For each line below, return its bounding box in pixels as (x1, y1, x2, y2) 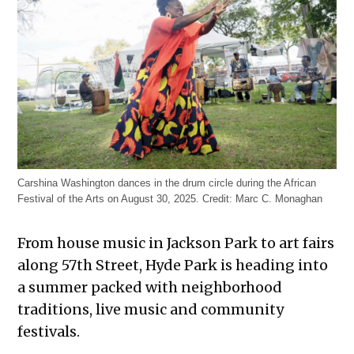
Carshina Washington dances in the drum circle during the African (17, 178, 317, 190)
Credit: (202, 194, 233, 205)
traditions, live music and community (17, 300, 284, 319)
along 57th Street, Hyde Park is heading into (17, 256, 329, 275)
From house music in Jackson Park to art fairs (17, 234, 335, 253)
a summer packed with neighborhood (17, 278, 283, 297)
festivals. (17, 322, 81, 341)
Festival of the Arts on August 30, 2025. (17, 194, 203, 205)
